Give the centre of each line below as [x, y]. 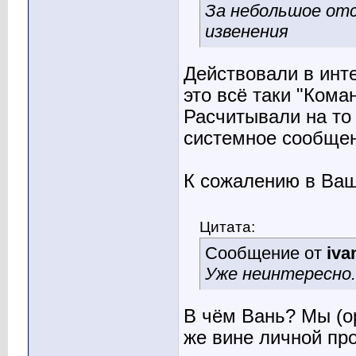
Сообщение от [266, 253]
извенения [247, 32]
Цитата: [227, 227]
